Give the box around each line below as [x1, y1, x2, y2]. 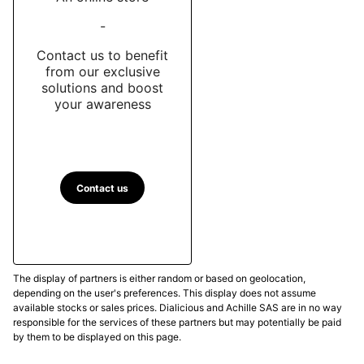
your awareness [54, 95, 151, 112]
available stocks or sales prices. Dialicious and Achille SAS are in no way [13, 301, 342, 314]
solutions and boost [41, 79, 163, 96]
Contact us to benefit [37, 46, 168, 63]
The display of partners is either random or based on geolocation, [13, 272, 305, 285]
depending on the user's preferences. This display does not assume [13, 287, 316, 300]
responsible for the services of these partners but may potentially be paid [13, 316, 341, 329]
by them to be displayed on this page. [13, 331, 181, 344]
